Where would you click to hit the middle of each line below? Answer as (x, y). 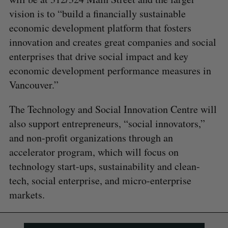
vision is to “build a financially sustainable (97, 13)
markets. (27, 194)
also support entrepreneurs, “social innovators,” (107, 123)
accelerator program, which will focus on (94, 152)
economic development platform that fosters (100, 27)
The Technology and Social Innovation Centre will (113, 109)
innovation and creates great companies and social (112, 42)
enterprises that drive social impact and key (98, 56)
